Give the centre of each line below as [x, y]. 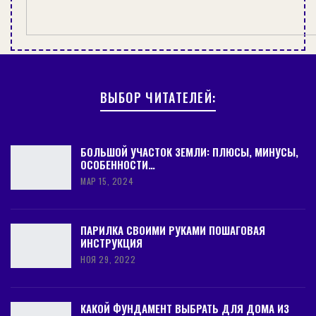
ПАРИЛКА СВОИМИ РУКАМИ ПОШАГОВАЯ [173, 230]
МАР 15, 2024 [107, 181]
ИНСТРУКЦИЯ [111, 242]
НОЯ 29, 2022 [108, 259]
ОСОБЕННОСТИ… [118, 164]
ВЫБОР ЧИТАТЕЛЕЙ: [158, 97]
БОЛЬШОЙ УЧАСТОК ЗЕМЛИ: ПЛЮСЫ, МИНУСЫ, [189, 151]
